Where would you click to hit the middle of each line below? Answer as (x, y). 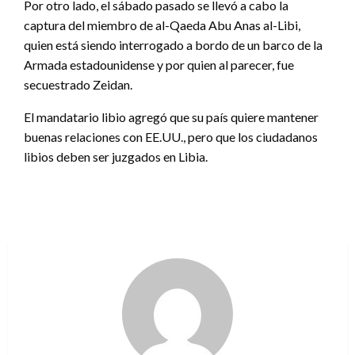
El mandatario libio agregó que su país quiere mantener (171, 116)
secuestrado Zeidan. (78, 84)
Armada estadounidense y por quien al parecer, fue (159, 64)
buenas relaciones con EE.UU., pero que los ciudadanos (171, 136)
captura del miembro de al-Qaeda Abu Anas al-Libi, (162, 25)
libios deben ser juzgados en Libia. (116, 156)
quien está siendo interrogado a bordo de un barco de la (173, 44)
